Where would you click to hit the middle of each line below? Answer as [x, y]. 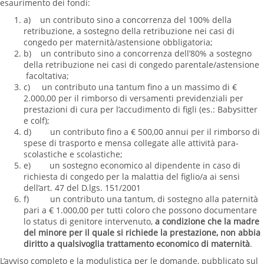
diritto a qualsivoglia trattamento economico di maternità [137, 244]
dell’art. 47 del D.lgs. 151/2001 [82, 188]
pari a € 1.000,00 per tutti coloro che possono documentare [140, 210]
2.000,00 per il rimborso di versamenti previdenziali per [133, 98]
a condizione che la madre [207, 221]
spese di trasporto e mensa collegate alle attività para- [131, 143]
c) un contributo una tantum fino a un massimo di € [130, 87]
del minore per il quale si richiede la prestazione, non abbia [142, 232]
